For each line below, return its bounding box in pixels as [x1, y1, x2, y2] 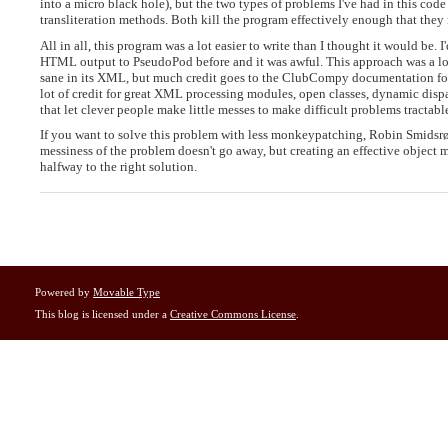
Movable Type [93, 285, 160, 298]
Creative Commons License [170, 307, 296, 320]
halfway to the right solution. [40, 159, 197, 175]
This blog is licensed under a [35, 307, 170, 320]
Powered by [35, 285, 93, 298]
